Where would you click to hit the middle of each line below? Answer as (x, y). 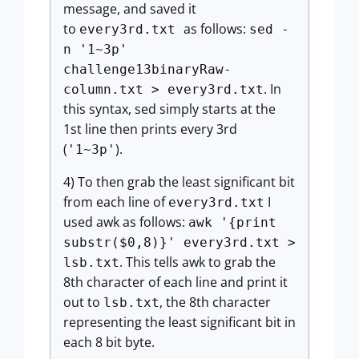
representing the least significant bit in (179, 323)
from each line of (116, 202)
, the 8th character (215, 303)
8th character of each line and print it (175, 282)
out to (83, 303)
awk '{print (232, 223)
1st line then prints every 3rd (150, 129)
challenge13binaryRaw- (147, 70)
